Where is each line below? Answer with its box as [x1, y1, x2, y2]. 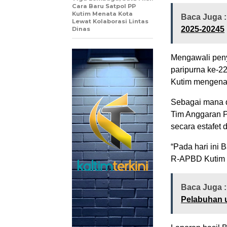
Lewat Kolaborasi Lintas [72, 18, 148, 25]
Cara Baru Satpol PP [72, 3, 136, 10]
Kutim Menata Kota [72, 10, 133, 18]
